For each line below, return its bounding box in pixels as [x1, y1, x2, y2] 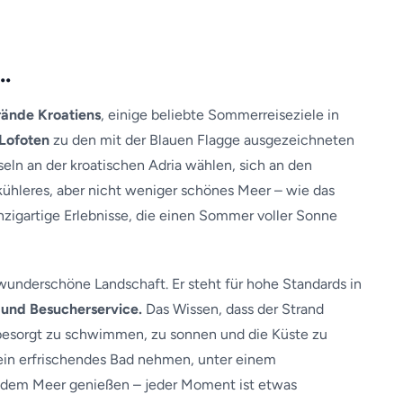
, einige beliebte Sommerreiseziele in [101, 106, 339, 123]
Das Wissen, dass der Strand [142, 300, 324, 318]
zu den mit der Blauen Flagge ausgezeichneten [49, 131, 354, 148]
